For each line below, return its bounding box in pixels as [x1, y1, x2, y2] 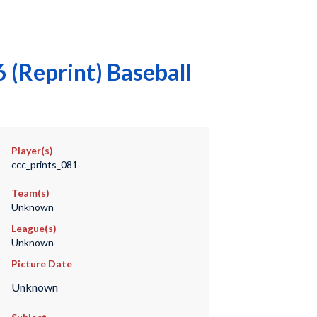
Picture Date [11, 258, 72, 270]
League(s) [11, 222, 57, 234]
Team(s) [11, 187, 50, 199]
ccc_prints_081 [11, 158, 78, 171]
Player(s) [11, 144, 53, 156]
